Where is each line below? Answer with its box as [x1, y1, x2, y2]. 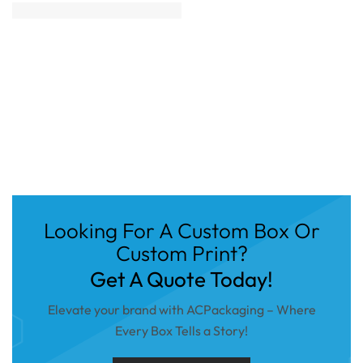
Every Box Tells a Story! [115, 322, 248, 339]
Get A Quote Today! [90, 265, 273, 293]
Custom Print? [115, 239, 248, 267]
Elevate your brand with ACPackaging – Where [47, 301, 316, 318]
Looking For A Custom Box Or [43, 216, 320, 244]
